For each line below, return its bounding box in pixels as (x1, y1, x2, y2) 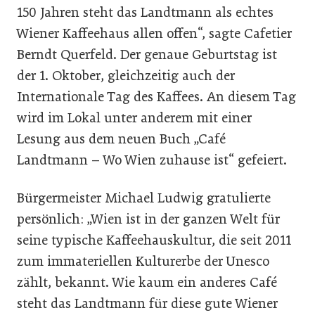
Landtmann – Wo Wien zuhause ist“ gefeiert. (17, 152, 287, 168)
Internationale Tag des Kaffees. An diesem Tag (17, 89, 296, 105)
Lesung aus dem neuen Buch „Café (17, 131, 226, 147)
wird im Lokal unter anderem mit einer (17, 110, 252, 126)
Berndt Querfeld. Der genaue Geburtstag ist (17, 46, 277, 63)
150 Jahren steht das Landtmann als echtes (17, 4, 274, 20)
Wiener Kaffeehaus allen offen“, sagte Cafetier (17, 25, 292, 41)
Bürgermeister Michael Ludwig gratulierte (17, 190, 271, 206)
